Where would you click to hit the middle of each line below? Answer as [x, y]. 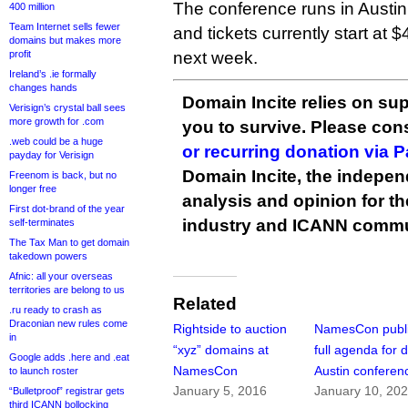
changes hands [43, 87]
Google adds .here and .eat [69, 357]
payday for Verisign [51, 155]
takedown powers [48, 256]
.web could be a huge [56, 141]
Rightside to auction [230, 329]
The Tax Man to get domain [69, 242]
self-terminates [42, 222]
